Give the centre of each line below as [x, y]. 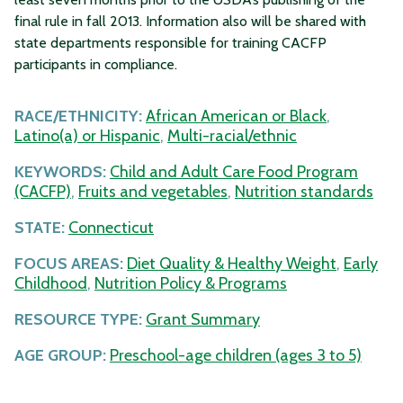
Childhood [51, 283]
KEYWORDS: [60, 171]
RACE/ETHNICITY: [78, 116]
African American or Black [236, 116]
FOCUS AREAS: [69, 263]
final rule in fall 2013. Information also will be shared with [190, 21]
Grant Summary [203, 319]
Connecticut [111, 227]
